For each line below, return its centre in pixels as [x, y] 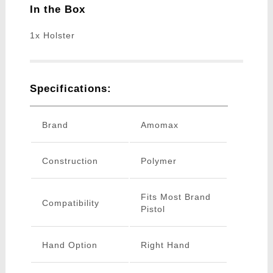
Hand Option [69, 245]
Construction [70, 161]
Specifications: [70, 89]
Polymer [158, 161]
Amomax [159, 125]
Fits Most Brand [175, 197]
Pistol [153, 209]
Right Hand [165, 245]
